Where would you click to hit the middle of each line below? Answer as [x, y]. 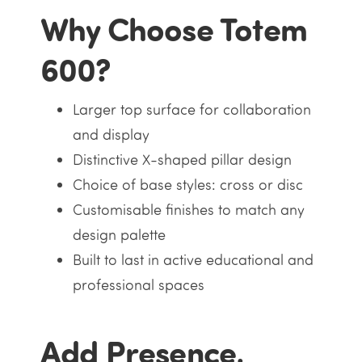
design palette [119, 235]
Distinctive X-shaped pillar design [182, 160]
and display [111, 135]
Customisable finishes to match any [188, 210]
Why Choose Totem [173, 29]
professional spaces [138, 285]
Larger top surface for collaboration [192, 110]
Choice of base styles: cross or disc [187, 185]
